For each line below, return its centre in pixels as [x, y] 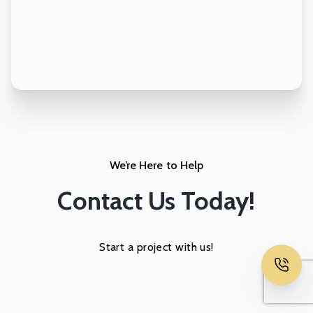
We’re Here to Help [156, 165]
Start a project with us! [156, 247]
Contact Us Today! [156, 200]
